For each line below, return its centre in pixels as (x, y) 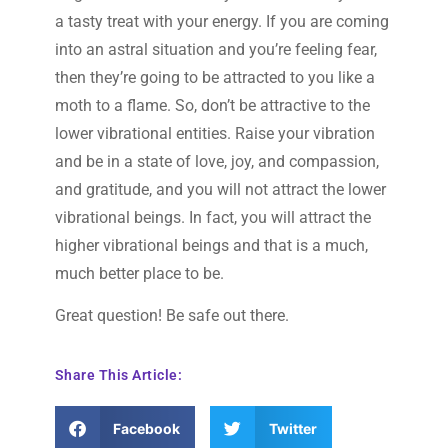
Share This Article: (118, 374)
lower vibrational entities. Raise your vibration (214, 134)
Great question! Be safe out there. (171, 316)
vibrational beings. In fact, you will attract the (212, 218)
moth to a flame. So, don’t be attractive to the (212, 106)
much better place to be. (139, 274)
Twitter (292, 428)
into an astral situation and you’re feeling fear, (215, 50)
